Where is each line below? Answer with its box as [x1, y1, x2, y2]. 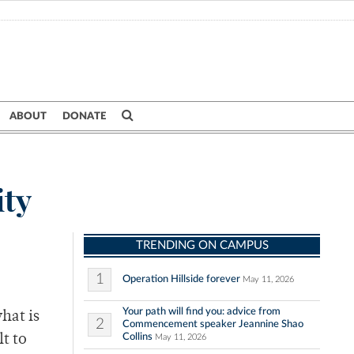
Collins [122, 331, 153, 343]
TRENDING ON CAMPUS [135, 239, 269, 252]
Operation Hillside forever [122, 273, 240, 285]
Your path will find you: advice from [122, 306, 281, 318]
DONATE [62, 111, 106, 122]
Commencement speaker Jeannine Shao [122, 318, 303, 330]
